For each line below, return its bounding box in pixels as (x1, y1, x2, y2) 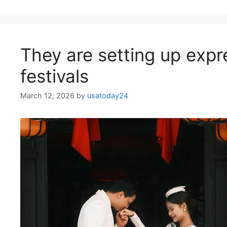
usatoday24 (87, 91, 128, 100)
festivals (20, 65, 89, 87)
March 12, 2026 (20, 91, 74, 100)
